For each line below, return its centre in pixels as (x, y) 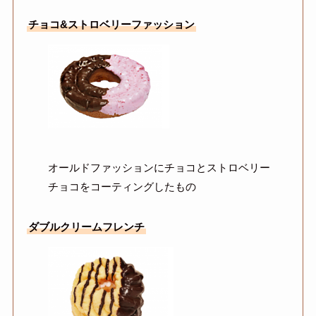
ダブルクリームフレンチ (86, 227)
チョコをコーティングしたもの (122, 187)
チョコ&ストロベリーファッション (111, 25)
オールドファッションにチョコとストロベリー (159, 168)
